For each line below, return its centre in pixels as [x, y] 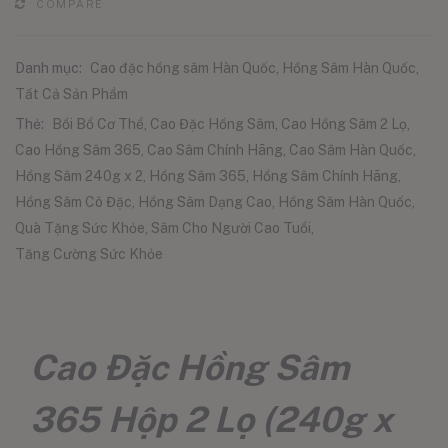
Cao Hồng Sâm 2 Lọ [344, 124]
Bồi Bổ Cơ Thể [98, 124]
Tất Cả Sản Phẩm [71, 94]
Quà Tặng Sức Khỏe [80, 228]
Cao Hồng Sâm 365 [78, 150]
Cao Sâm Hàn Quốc [351, 150]
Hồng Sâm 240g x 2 [79, 176]
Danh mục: [50, 68]
